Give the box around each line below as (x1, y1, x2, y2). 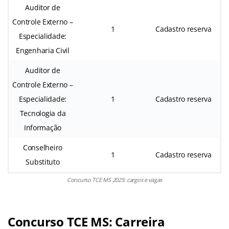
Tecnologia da (19, 108, 66, 118)
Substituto (26, 156, 60, 167)
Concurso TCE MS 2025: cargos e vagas (66, 175, 163, 184)
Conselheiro (22, 142, 63, 152)
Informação (24, 122, 62, 132)
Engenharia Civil (16, 45, 70, 55)
